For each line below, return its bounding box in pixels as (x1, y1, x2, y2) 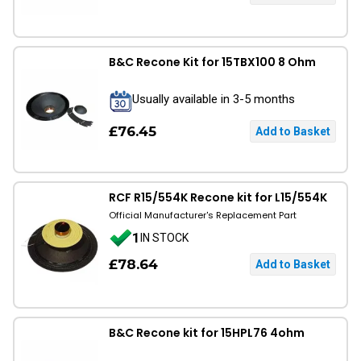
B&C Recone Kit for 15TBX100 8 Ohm (109, 54, 316, 70)
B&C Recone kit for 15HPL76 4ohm (109, 325, 305, 341)
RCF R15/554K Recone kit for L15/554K (109, 189, 327, 205)
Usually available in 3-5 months (132, 91, 295, 106)
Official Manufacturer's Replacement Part (109, 209, 297, 222)
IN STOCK (140, 230, 189, 244)
